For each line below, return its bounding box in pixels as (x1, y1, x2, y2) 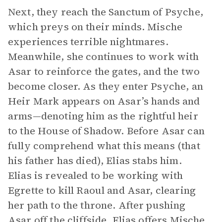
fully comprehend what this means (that (8, 139, 200, 153)
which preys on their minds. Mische (8, 20, 183, 34)
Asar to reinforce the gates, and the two (8, 64, 200, 78)
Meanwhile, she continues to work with (8, 50, 199, 63)
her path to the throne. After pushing (8, 198, 186, 212)
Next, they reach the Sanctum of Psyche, (8, 5, 203, 19)
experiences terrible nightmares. (8, 35, 168, 49)
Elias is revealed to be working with (8, 168, 183, 182)
